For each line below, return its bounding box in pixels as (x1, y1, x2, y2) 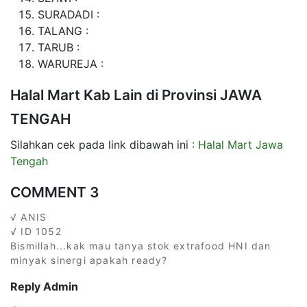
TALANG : (38, 23, 88, 38)
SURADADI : (38, 7, 99, 21)
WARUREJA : (38, 56, 103, 71)
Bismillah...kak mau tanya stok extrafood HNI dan (10, 239, 271, 251)
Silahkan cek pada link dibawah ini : (10, 137, 198, 151)
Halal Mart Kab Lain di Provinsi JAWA (10, 86, 262, 103)
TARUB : (38, 40, 79, 54)
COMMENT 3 (10, 183, 99, 201)
